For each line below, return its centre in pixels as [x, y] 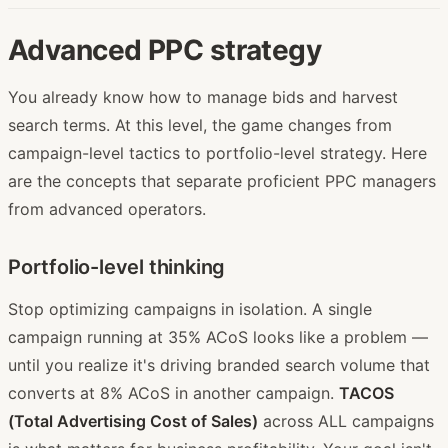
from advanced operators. [107, 208]
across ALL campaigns [346, 420]
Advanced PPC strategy [165, 49]
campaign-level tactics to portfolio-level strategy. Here [217, 152]
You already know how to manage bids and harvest [203, 96]
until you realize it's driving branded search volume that [219, 364]
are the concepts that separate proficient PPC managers [222, 180]
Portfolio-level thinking [117, 266]
